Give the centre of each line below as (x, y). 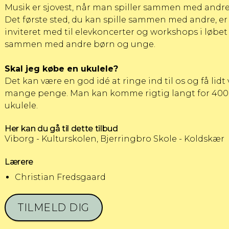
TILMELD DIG (54, 208)
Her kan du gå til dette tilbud (61, 129)
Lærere (19, 162)
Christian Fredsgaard (60, 177)
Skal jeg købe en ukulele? (61, 69)
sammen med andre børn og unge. (80, 44)
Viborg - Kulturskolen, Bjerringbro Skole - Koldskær (114, 139)
